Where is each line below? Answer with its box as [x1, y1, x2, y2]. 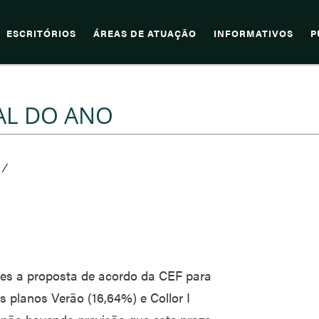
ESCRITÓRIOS [6, 27, 76, 40]
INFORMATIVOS [214, 27, 293, 40]
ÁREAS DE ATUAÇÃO [93, 27, 197, 40]
